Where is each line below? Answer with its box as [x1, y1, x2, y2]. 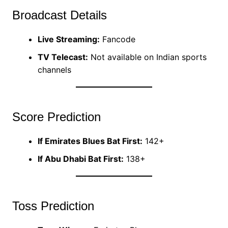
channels [37, 65, 71, 75]
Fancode [99, 34, 135, 45]
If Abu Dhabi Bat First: [37, 154, 124, 164]
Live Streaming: [37, 34, 100, 45]
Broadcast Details [12, 8, 107, 22]
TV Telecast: [37, 52, 88, 63]
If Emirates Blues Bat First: [37, 136, 142, 147]
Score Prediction [12, 110, 101, 124]
